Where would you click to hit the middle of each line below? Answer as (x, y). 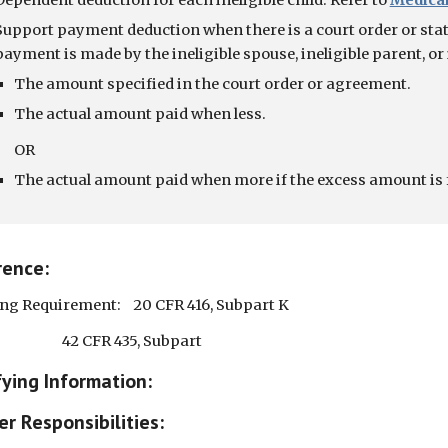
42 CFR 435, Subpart (131, 341)
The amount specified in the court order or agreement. (212, 84)
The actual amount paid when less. (139, 114)
